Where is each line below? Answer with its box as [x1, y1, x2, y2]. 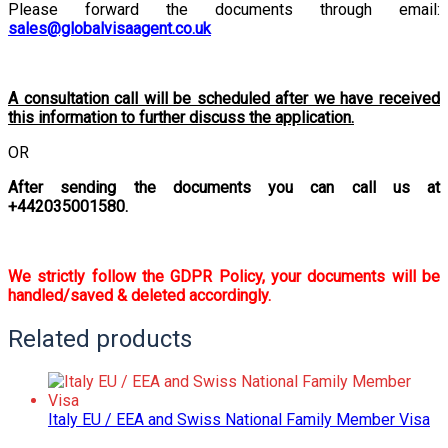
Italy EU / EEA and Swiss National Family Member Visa [48, 410, 430, 430]
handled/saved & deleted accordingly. [8, 285, 271, 305]
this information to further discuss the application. [8, 107, 354, 127]
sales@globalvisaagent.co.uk [8, 18, 211, 38]
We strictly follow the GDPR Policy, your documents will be [8, 266, 440, 286]
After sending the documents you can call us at [8, 177, 440, 197]
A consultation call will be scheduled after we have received [8, 88, 440, 108]
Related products [8, 324, 192, 353]
